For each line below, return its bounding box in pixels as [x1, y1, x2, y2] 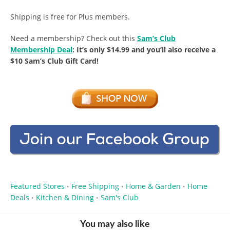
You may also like [80, 219, 150, 229]
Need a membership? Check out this [10, 33, 135, 43]
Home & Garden [126, 181, 181, 191]
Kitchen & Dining [36, 192, 94, 202]
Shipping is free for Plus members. [10, 11, 130, 22]
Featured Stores [10, 181, 65, 191]
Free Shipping [71, 181, 119, 191]
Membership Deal [10, 44, 72, 54]
